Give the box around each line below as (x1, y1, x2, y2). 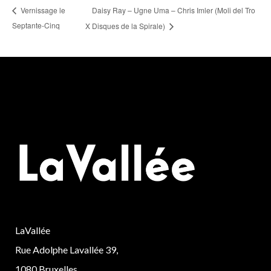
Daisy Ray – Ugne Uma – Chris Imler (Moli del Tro (91, 4, 255, 15)
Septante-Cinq (12, 20, 60, 31)
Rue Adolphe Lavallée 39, (15, 244, 118, 256)
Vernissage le (19, 5, 65, 16)
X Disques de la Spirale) (85, 21, 167, 31)
